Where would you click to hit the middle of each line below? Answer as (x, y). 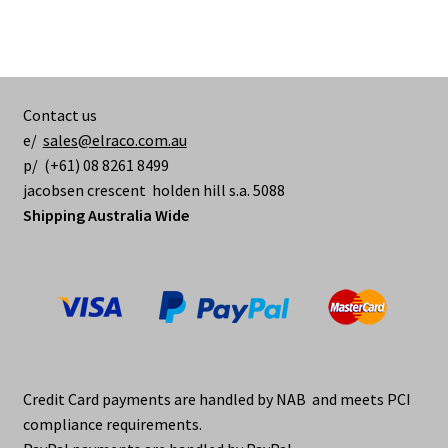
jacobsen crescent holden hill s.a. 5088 (153, 189)
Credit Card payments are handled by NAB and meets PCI (216, 398)
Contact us (59, 114)
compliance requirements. (112, 423)
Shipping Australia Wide (105, 214)
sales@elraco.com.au (114, 139)
